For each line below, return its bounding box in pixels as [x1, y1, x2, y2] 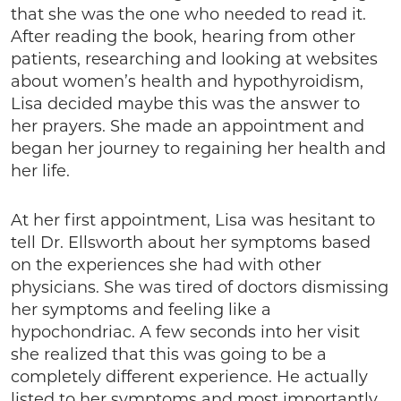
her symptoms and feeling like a [11, 300, 271, 320]
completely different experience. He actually [11, 367, 368, 387]
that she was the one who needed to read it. [11, 4, 366, 24]
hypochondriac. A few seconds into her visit [11, 322, 360, 342]
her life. [11, 161, 70, 181]
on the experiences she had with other [11, 255, 321, 275]
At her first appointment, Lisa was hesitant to [11, 210, 375, 230]
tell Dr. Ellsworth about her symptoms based [11, 233, 371, 252]
